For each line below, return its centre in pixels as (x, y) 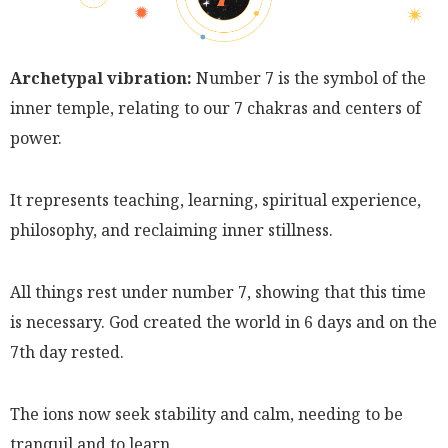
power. (36, 137)
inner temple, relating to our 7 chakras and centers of (215, 107)
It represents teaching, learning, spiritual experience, (215, 199)
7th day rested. (67, 351)
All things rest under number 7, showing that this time (218, 291)
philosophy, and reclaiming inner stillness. (171, 229)
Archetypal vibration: (101, 77)
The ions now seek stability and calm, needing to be (206, 413)
